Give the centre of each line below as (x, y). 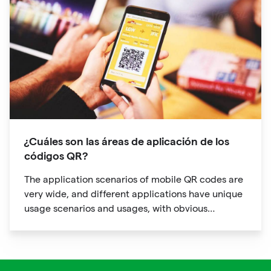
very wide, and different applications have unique (133, 194)
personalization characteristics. (93, 223)
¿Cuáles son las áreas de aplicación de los (127, 140)
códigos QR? (56, 155)
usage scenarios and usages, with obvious (116, 208)
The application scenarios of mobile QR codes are (134, 179)
